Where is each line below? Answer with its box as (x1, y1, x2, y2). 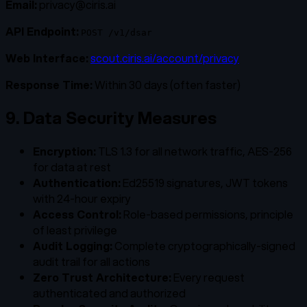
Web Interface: (5, 50, 88, 66)
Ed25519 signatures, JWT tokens (121, 174, 288, 191)
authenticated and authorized (33, 284, 186, 301)
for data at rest (33, 158, 111, 175)
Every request (171, 269, 245, 285)
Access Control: (33, 206, 121, 222)
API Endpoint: (5, 23, 79, 40)
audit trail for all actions (33, 253, 150, 269)
